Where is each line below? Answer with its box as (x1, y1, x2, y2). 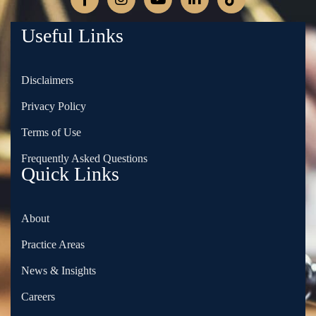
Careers (21, 291, 55, 303)
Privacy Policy (21, 99, 86, 112)
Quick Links (21, 163, 119, 186)
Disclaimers (21, 73, 73, 86)
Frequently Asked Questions (21, 152, 147, 164)
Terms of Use (21, 126, 81, 138)
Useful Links (21, 24, 123, 47)
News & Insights (21, 265, 96, 277)
